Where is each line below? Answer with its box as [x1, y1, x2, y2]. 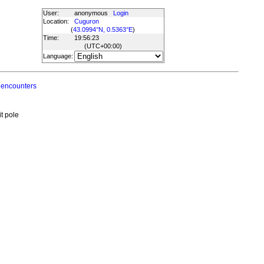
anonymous [74, 9, 113, 16]
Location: [42, 18, 69, 25]
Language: [42, 52, 73, 60]
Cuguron [74, 18, 99, 25]
